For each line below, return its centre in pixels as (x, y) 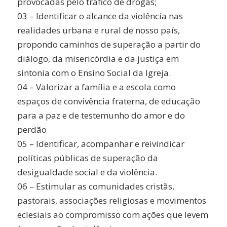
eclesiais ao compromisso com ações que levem (112, 214)
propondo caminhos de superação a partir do (109, 44)
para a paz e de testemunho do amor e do (101, 115)
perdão (32, 129)
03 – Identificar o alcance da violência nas (100, 16)
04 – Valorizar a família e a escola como (96, 87)
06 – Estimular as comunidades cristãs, (96, 186)
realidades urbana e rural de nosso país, (98, 30)
